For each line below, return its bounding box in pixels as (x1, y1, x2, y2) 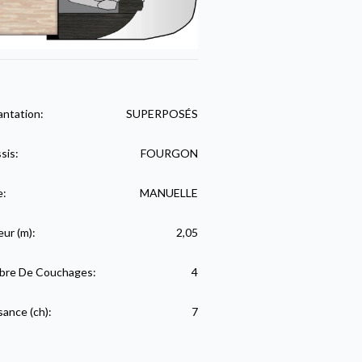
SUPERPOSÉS (125, 106, 198, 120)
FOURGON (140, 145, 198, 160)
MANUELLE (139, 185, 198, 200)
